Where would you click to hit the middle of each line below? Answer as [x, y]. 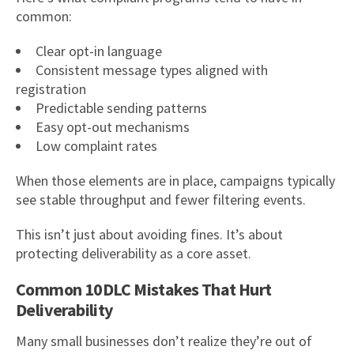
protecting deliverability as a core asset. [134, 253]
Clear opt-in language [99, 51]
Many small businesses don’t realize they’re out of [164, 341]
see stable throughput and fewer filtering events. [161, 199]
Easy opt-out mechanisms [113, 126]
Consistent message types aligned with [152, 70]
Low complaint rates [96, 145]
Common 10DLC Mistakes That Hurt [144, 289]
